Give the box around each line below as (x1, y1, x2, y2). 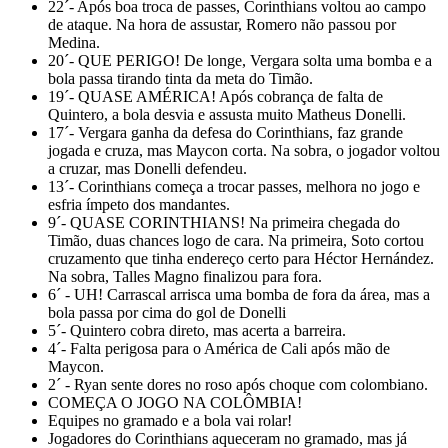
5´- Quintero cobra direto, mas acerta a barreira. (48, 321, 346, 339)
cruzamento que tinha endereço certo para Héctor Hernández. (48, 249, 434, 267)
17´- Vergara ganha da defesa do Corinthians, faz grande (48, 123, 403, 141)
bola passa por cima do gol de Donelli (48, 303, 286, 321)
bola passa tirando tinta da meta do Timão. (48, 69, 313, 87)
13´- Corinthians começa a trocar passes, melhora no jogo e (48, 177, 420, 195)
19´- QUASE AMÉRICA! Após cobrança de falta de (48, 87, 383, 105)
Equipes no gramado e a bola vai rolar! (48, 411, 292, 429)
